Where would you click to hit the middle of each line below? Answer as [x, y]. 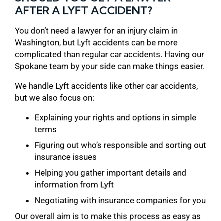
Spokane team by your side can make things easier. [110, 66]
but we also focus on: [55, 97]
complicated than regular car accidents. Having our [110, 54]
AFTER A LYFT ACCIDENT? [84, 10]
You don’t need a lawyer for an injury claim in [96, 30]
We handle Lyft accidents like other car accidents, [106, 86]
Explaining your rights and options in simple [115, 117]
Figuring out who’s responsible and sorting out [120, 145]
